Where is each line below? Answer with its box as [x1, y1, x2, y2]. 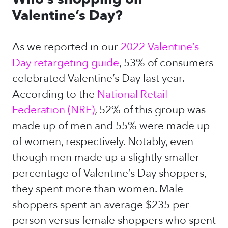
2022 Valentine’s [121, 40, 199, 54]
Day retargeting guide [12, 55, 119, 70]
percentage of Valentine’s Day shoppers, [12, 166, 206, 181]
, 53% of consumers [119, 55, 213, 70]
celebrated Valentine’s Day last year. [12, 71, 184, 86]
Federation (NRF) [12, 103, 95, 118]
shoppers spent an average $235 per [12, 197, 189, 212]
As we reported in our [12, 40, 118, 54]
